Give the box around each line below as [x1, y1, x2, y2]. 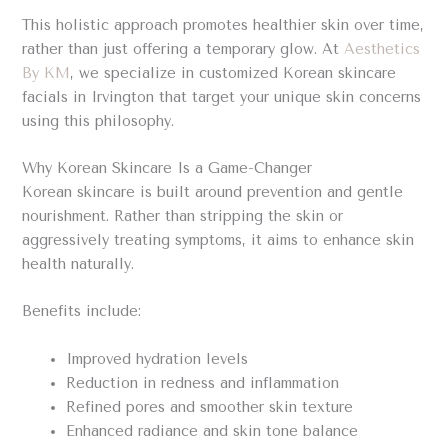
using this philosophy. [22, 112, 175, 130]
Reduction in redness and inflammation [66, 374, 340, 392]
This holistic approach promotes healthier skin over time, [22, 16, 425, 34]
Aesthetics [344, 40, 421, 58]
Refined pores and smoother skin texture [66, 398, 354, 416]
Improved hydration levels [66, 350, 249, 368]
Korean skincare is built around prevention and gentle [22, 184, 404, 202]
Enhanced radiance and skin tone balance [66, 422, 359, 440]
